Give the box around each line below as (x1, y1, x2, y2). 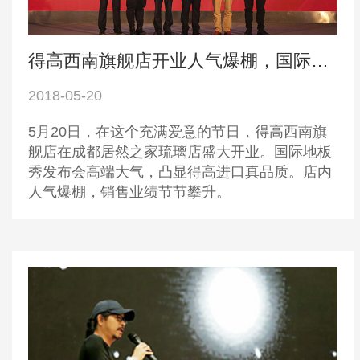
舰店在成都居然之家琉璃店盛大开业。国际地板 (28, 144, 332, 161)
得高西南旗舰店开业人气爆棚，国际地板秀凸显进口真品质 (311, 51, 329, 72)
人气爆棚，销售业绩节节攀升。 (28, 184, 231, 201)
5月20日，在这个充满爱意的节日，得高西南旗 (28, 124, 327, 141)
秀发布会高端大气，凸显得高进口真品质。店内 (28, 164, 332, 181)
